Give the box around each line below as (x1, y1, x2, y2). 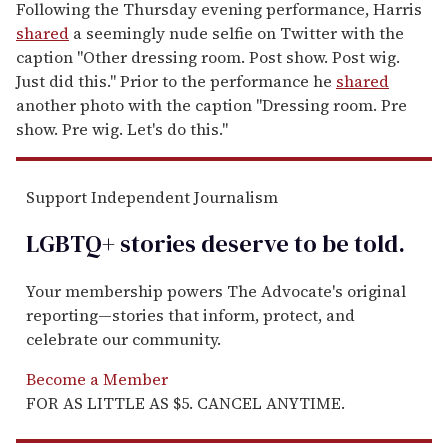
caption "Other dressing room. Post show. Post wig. (16, 45, 400, 68)
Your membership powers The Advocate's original (26, 279, 406, 302)
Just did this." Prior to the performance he (16, 69, 336, 92)
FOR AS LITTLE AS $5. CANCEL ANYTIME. (26, 391, 345, 414)
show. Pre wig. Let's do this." (16, 117, 228, 140)
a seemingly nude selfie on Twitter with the (69, 21, 404, 44)
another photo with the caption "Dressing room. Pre (16, 93, 407, 116)
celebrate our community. (26, 327, 221, 350)
